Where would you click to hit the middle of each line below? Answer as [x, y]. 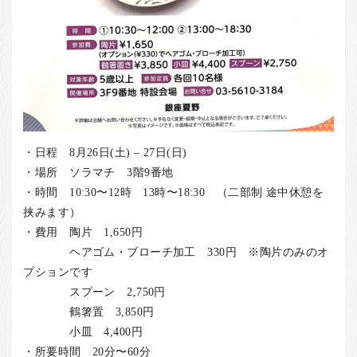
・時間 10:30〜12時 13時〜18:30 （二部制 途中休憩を [174, 192]
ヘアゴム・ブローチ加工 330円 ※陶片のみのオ [176, 252]
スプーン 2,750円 [94, 292]
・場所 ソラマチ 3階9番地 [98, 173]
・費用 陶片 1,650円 [83, 232]
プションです [58, 272]
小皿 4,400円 [83, 332]
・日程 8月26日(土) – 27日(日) [105, 153]
